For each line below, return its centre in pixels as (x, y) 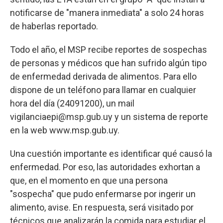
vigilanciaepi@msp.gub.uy (61, 116)
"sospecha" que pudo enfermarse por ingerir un (103, 194)
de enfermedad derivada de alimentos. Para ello (103, 76)
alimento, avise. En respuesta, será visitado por (102, 207)
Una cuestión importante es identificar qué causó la (111, 153)
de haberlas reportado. (54, 26)
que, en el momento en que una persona (89, 180)
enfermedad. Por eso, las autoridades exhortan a (105, 167)
